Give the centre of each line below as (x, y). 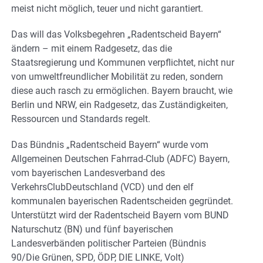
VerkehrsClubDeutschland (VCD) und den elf (102, 187)
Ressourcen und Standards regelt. (81, 119)
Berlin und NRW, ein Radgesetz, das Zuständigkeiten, (119, 104)
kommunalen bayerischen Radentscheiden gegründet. (122, 201)
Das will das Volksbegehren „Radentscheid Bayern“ (116, 34)
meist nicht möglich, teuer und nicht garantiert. (107, 8)
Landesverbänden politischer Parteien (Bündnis (109, 243)
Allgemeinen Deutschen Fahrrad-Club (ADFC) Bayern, (120, 159)
